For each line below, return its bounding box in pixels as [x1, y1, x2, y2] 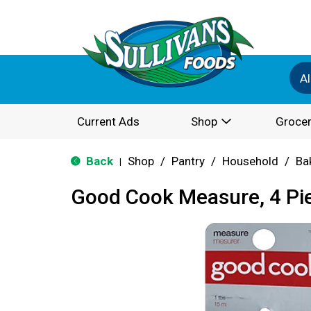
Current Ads [77, 115, 140, 128]
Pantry [171, 154, 205, 168]
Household [222, 154, 278, 168]
